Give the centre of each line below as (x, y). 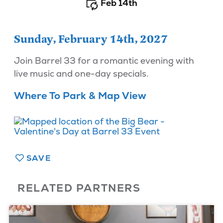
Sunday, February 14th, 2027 (91, 39)
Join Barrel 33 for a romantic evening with (104, 61)
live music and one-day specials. (81, 74)
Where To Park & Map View (80, 95)
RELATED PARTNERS (79, 188)
